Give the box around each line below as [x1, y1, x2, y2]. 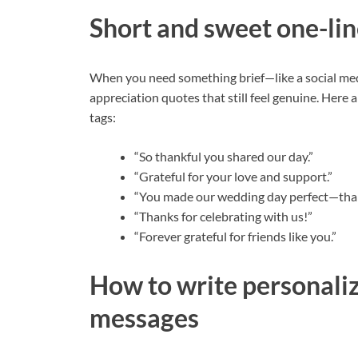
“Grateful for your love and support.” [134, 168, 332, 184]
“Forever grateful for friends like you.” [134, 228, 336, 244]
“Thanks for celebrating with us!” [134, 208, 312, 224]
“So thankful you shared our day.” [134, 148, 313, 164]
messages [89, 302, 199, 334]
